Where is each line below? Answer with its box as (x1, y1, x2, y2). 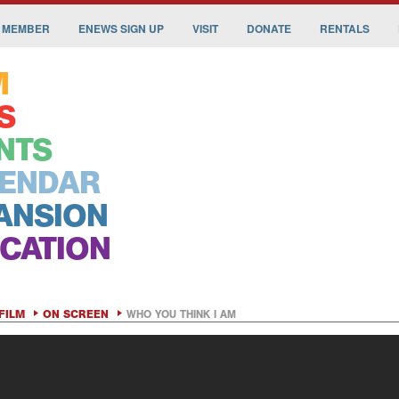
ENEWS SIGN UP (78, 20, 164, 37)
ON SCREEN (43, 308, 109, 321)
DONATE (247, 20, 291, 37)
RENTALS (320, 20, 370, 37)
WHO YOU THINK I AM (126, 308, 236, 321)
